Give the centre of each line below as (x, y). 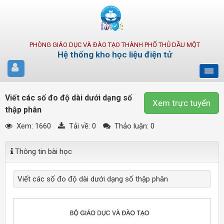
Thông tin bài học (42, 151)
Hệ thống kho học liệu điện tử (114, 54)
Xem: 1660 (33, 126)
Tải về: (79, 126)
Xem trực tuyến (181, 103)
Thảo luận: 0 (133, 126)
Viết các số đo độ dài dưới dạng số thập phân (93, 179)
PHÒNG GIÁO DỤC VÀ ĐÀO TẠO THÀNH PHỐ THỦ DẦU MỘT (114, 45)
